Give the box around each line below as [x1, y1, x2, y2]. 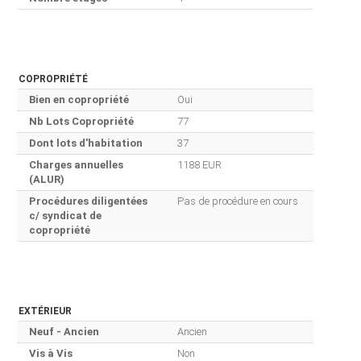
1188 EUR [176, 159, 222, 172]
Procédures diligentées [28, 195, 147, 208]
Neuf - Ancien [28, 326, 99, 338]
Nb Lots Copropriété [28, 115, 134, 128]
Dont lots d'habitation [28, 137, 143, 150]
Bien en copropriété [28, 93, 129, 106]
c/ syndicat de [28, 210, 102, 222]
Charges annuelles [28, 159, 123, 172]
